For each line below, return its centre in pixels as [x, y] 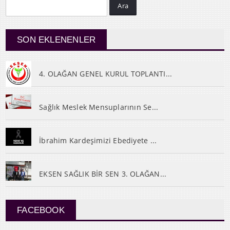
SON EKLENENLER [56, 40]
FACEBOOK [41, 210]
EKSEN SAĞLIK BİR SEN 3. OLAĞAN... [103, 174]
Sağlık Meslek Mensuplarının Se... [99, 107]
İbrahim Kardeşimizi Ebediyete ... [98, 141]
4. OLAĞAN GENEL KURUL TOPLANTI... [106, 74]
